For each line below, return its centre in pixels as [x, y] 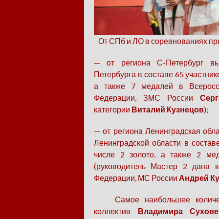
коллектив [116, 211]
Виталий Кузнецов [168, 109]
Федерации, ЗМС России [147, 98]
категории [113, 109]
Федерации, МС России [136, 178]
